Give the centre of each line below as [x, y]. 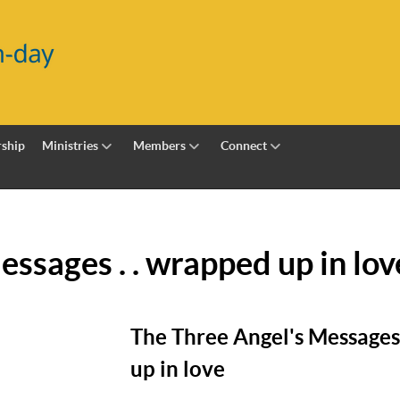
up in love [178, 369]
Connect [243, 145]
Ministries [71, 145]
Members [160, 145]
